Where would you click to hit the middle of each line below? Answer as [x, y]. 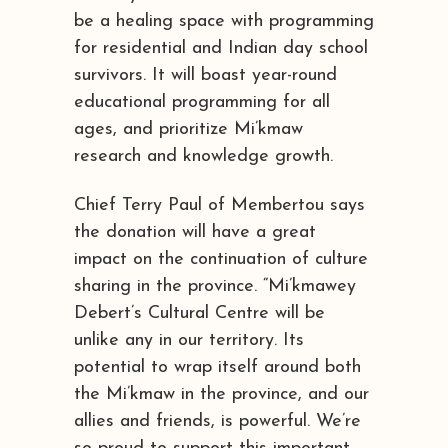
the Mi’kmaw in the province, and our [221, 394]
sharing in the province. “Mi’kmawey [215, 286]
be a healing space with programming [224, 21]
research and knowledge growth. [203, 156]
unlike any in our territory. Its [189, 340]
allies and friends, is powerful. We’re [217, 421]
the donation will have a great [195, 232]
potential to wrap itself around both [217, 367]
